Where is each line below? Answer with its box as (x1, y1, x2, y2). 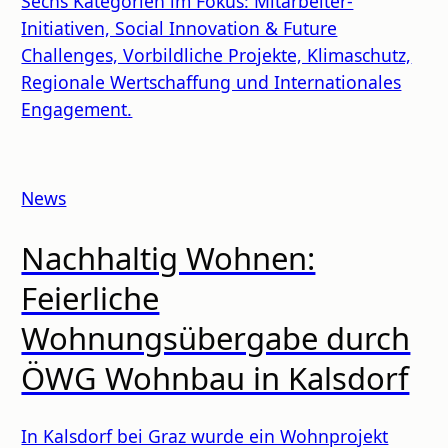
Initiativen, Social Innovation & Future (21, 15, 338, 40)
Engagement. (21, 96, 133, 121)
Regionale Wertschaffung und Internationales (21, 69, 402, 94)
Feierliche (21, 276, 160, 319)
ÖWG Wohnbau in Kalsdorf (21, 356, 410, 399)
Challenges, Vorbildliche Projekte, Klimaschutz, (21, 42, 412, 67)
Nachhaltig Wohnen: (21, 236, 316, 279)
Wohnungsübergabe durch (21, 316, 411, 359)
